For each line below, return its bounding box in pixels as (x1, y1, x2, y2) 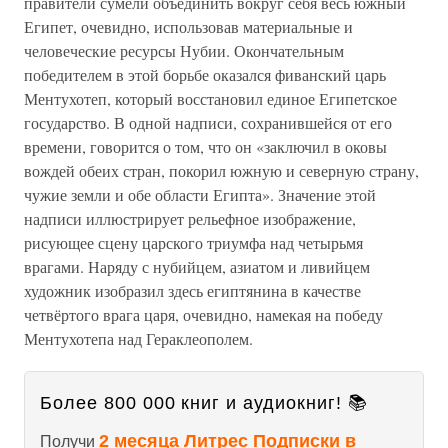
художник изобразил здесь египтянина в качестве (24, 280, 361, 301)
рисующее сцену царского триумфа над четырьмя (24, 232, 363, 253)
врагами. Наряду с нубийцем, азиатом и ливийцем (24, 256, 370, 277)
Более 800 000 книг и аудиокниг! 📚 (40, 393, 368, 413)
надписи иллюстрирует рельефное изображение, (24, 208, 356, 229)
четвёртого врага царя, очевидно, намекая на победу (24, 304, 383, 325)
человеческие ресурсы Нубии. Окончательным (24, 40, 344, 61)
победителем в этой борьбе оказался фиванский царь (24, 64, 386, 85)
